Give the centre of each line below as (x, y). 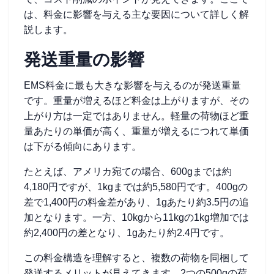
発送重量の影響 (84, 60)
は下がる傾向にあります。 (83, 146)
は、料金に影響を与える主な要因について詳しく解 (136, 14)
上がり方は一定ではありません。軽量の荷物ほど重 (136, 116)
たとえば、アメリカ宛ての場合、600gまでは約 (128, 172)
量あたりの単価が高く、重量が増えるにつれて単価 (136, 131)
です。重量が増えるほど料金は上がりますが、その (136, 101)
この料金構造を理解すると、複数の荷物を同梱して (136, 258)
